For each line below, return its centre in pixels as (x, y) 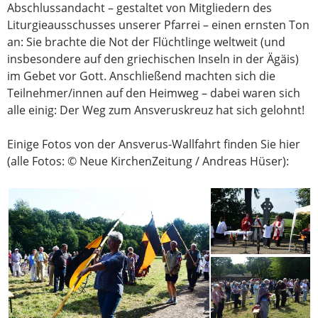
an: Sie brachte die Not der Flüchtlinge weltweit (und (146, 42)
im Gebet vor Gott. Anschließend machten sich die (141, 76)
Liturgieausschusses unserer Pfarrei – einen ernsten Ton (158, 25)
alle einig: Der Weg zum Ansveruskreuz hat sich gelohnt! (156, 110)
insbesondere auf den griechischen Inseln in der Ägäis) (153, 59)
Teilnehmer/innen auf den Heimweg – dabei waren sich (154, 93)
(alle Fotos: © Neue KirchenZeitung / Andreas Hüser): (148, 161)
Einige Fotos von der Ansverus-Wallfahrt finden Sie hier (154, 144)
